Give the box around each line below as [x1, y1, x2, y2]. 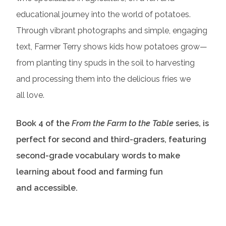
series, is [176, 118, 209, 128]
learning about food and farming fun [16, 166, 163, 177]
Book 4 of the [16, 118, 70, 128]
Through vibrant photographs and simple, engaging [16, 25, 207, 35]
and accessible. [16, 183, 78, 193]
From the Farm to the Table [72, 118, 174, 128]
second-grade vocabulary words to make [16, 150, 180, 160]
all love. [16, 90, 44, 100]
